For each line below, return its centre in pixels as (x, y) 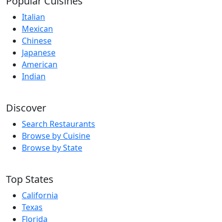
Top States (30, 179)
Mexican (37, 29)
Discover (26, 108)
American (40, 65)
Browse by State (52, 148)
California (40, 195)
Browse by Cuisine (56, 136)
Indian (34, 77)
